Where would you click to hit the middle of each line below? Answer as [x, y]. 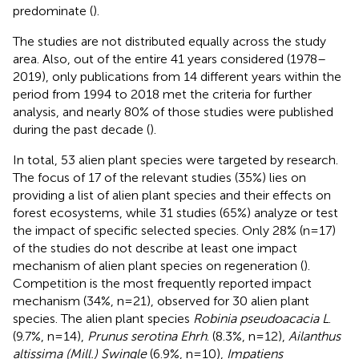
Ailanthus [315, 336]
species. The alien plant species [103, 318]
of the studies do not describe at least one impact [155, 248]
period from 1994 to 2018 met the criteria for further [162, 94]
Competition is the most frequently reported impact [162, 283]
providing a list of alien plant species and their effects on [172, 195]
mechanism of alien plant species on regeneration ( [158, 265]
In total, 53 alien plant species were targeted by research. [175, 159]
